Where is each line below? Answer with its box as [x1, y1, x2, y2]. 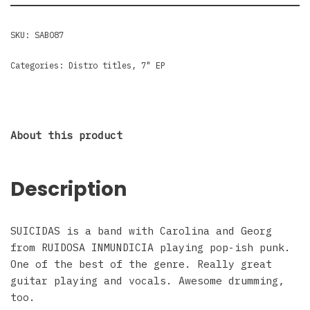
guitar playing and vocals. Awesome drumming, [10, 273, 284, 287]
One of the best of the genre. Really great [10, 257, 272, 271]
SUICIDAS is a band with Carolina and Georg [10, 224, 272, 237]
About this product [10, 129, 122, 143]
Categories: [10, 60, 69, 71]
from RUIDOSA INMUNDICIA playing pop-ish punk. [10, 240, 291, 254]
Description [10, 175, 127, 203]
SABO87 [35, 29, 64, 40]
